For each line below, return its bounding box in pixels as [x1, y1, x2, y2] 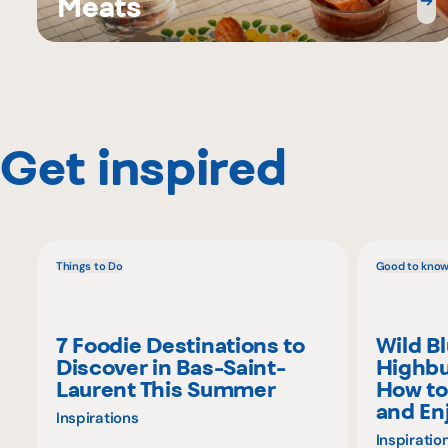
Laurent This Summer [55, 376, 276, 403]
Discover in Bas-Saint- [55, 354, 286, 381]
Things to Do [55, 258, 123, 273]
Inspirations [55, 408, 139, 429]
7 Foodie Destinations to [55, 332, 305, 359]
